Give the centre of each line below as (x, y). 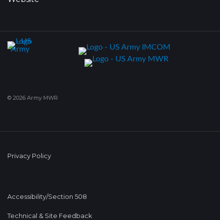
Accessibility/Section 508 (47, 197)
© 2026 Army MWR (33, 98)
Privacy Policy (29, 156)
